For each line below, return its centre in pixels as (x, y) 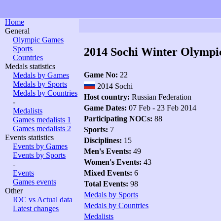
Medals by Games (41, 75)
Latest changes (36, 208)
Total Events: (107, 184)
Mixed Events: (109, 173)
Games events (35, 182)
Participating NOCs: (119, 119)
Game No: (102, 75)
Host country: (108, 97)
